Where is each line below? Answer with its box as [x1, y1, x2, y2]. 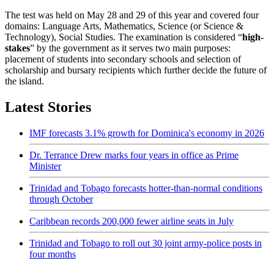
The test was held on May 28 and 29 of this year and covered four [5, 9, 259, 20]
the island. [5, 75, 44, 86]
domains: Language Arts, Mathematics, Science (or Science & [5, 20, 243, 31]
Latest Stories [5, 98, 91, 115]
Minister [29, 160, 61, 171]
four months [29, 248, 76, 259]
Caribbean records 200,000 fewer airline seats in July [29, 215, 234, 226]
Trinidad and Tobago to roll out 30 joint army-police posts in [29, 237, 262, 248]
